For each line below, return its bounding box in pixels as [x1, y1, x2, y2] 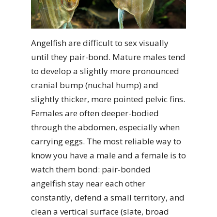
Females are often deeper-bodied [31, 108, 159, 119]
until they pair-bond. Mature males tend [31, 51, 186, 63]
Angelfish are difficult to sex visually [31, 37, 169, 49]
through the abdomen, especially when [31, 122, 180, 133]
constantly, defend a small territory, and [31, 192, 185, 203]
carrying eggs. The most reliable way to [31, 136, 181, 147]
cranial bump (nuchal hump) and [31, 79, 158, 91]
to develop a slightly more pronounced [31, 65, 179, 77]
